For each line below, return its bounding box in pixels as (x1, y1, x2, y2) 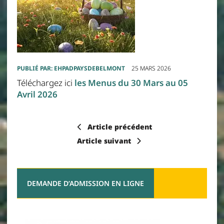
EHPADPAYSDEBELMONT (53, 63, 125, 72)
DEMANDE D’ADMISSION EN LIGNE (26, 178, 144, 188)
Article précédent (87, 121, 152, 131)
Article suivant (77, 135, 131, 145)
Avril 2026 (16, 88, 57, 100)
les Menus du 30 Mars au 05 (74, 76, 188, 88)
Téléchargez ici (16, 76, 74, 88)
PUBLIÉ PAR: (16, 63, 54, 72)
